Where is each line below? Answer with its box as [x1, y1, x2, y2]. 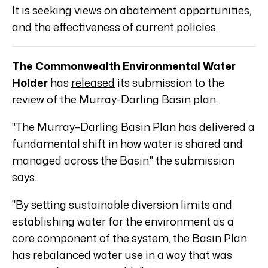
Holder [12, 75, 48, 91]
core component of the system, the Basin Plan [12, 230, 247, 246]
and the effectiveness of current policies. [12, 19, 218, 35]
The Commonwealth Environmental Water [12, 58, 236, 74]
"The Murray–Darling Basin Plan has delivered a [12, 119, 255, 135]
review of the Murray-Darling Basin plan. [12, 92, 218, 108]
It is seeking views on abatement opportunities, [12, 2, 251, 19]
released [71, 75, 115, 91]
